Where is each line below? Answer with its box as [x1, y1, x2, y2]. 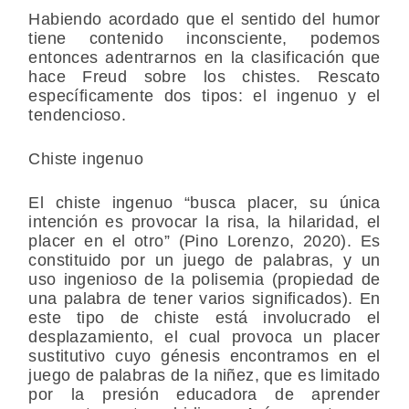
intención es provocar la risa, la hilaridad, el [28, 213, 381, 232]
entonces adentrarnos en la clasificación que [28, 48, 381, 68]
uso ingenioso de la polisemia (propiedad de [28, 270, 381, 289]
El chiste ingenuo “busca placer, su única [28, 194, 381, 213]
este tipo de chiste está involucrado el [28, 309, 381, 328]
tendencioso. [28, 106, 127, 125]
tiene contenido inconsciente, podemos [28, 29, 381, 48]
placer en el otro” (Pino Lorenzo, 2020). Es [28, 232, 381, 251]
